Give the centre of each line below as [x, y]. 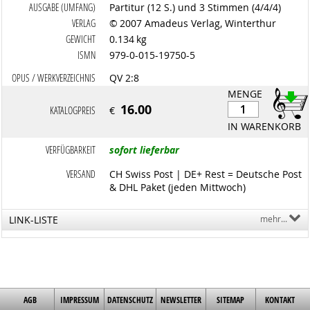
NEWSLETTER [181, 300]
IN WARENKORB [264, 126]
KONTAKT [280, 300]
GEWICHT [81, 39]
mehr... [273, 219]
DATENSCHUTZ [130, 300]
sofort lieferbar [145, 150]
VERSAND [81, 174]
